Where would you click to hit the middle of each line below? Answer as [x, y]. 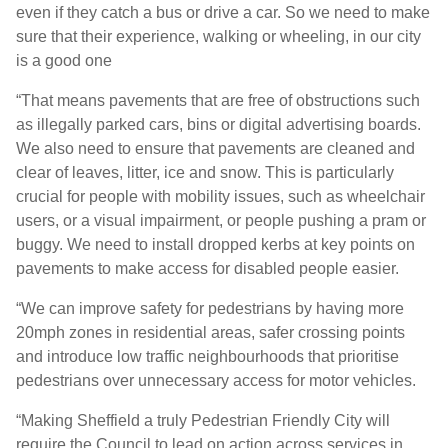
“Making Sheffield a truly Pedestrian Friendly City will [203, 421]
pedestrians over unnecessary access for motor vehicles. [216, 381]
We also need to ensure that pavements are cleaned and [215, 149]
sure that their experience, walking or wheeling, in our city [218, 37]
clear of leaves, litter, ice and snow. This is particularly [205, 173]
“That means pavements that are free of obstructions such [218, 101]
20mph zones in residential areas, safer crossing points [210, 333]
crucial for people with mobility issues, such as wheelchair [220, 197]
